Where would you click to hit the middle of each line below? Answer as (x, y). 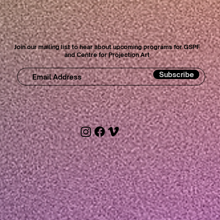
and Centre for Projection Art (107, 55)
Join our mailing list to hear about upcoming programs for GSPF (107, 47)
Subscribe (176, 74)
